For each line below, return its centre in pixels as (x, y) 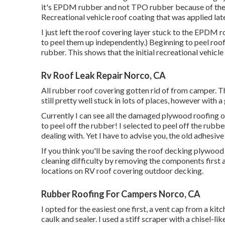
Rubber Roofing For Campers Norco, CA (121, 194)
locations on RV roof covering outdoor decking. (122, 171)
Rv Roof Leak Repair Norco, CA (103, 75)
